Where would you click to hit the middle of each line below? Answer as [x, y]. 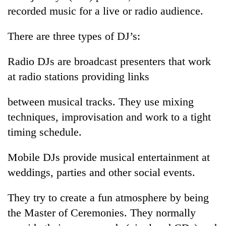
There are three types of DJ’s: [74, 36]
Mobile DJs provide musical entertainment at [109, 157]
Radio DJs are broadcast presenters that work [109, 61]
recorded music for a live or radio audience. [105, 11]
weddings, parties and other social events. [101, 172]
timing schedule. [45, 132]
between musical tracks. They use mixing [101, 101]
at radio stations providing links [78, 76]
